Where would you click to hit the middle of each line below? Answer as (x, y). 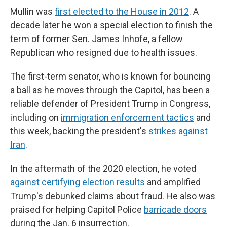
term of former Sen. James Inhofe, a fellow (97, 39)
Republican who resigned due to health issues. (104, 52)
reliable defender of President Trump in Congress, (110, 104)
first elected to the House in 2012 (122, 11)
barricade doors (175, 210)
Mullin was (32, 11)
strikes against (177, 131)
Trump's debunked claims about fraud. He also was (113, 196)
